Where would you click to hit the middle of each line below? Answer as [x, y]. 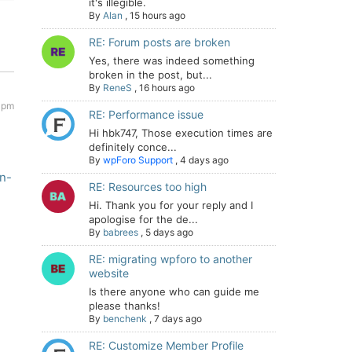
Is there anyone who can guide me [174, 291]
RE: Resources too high [148, 187]
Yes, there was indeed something [172, 60]
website [109, 273]
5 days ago [169, 232]
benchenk [125, 319]
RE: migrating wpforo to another [170, 259]
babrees [121, 232]
